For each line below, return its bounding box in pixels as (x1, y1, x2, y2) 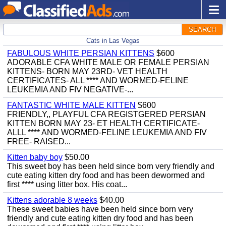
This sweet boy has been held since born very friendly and (7, 162, 214, 171)
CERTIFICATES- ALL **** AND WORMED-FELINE (7, 76, 189, 85)
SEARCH (189, 26, 216, 33)
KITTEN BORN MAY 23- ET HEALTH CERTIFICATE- (7, 119, 200, 128)
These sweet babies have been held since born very (7, 205, 193, 213)
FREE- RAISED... (7, 137, 71, 146)
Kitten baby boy (7, 153, 63, 161)
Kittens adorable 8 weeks (7, 196, 97, 204)
